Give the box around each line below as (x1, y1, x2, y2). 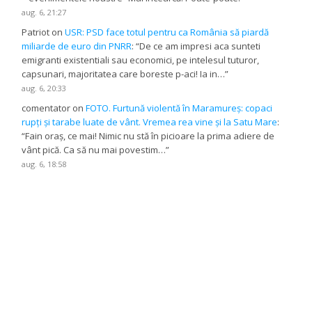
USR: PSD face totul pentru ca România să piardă (65, 25, 270, 38)
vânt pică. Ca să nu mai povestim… (22, 143, 166, 156)
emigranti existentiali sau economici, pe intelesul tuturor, (22, 53, 260, 66)
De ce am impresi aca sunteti (139, 39, 261, 52)
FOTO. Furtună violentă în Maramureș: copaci (86, 101, 273, 114)
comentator (22, 101, 71, 114)
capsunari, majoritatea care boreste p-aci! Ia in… (22, 67, 226, 80)
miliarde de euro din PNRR (22, 39, 132, 52)
